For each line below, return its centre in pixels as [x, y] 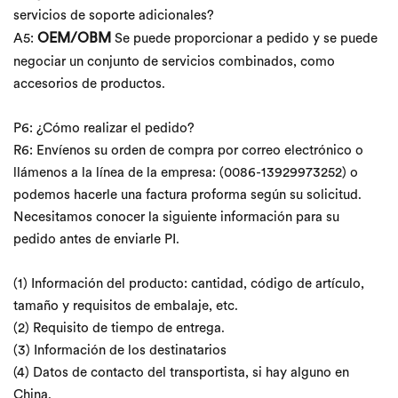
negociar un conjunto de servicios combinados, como [174, 63]
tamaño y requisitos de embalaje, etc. [126, 307]
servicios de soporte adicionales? [114, 17]
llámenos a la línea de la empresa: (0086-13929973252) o [186, 174]
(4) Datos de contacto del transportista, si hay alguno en [181, 374]
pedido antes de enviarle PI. [96, 241]
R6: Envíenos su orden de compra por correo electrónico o [188, 152]
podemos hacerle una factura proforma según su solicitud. [187, 196]
